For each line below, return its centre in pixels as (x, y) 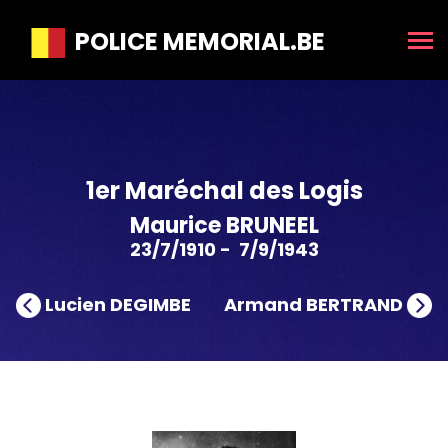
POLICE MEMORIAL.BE (195, 41)
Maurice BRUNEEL (224, 225)
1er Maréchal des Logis (224, 190)
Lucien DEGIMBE (116, 304)
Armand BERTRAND (315, 304)
